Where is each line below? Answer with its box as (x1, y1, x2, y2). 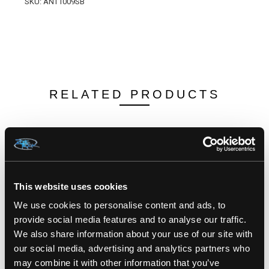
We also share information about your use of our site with (14, 229, 253, 239)
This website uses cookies (14, 181, 128, 192)
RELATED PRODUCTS (49, 87, 220, 101)
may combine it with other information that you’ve (14, 258, 220, 268)
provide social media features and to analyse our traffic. (14, 214, 247, 225)
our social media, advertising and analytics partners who (14, 243, 250, 253)
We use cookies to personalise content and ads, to (14, 200, 226, 210)
